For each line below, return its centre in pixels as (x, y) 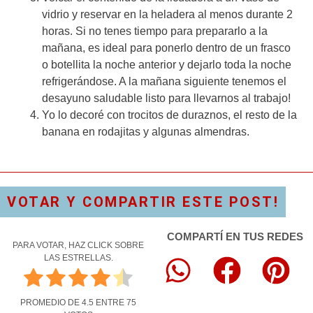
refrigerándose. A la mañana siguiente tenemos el (164, 81)
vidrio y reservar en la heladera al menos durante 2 (167, 14)
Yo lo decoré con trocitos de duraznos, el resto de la (169, 115)
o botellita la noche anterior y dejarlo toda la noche (167, 64)
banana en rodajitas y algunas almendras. (146, 131)
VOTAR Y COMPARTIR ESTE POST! (143, 202)
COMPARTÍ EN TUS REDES (235, 236)
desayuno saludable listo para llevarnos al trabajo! (166, 98)
